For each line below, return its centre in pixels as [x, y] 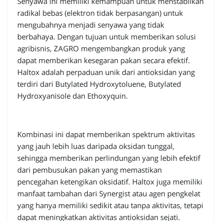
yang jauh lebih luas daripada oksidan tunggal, [96, 146]
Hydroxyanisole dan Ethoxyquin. [73, 96]
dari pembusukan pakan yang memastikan [90, 170]
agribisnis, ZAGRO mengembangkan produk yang [101, 49]
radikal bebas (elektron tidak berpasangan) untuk [100, 13]
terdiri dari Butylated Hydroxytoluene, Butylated [99, 84]
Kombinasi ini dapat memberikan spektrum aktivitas [106, 134]
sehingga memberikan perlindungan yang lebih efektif [109, 158]
